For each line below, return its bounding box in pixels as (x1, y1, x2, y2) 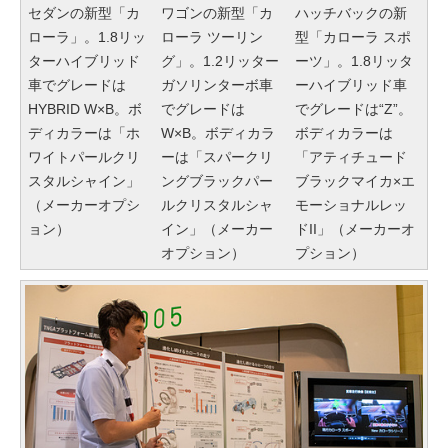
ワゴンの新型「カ (161, 4, 274, 21)
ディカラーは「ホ (28, 124, 140, 141)
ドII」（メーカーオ (294, 220, 415, 237)
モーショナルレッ (294, 196, 407, 213)
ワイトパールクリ (28, 148, 140, 165)
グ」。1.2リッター (161, 52, 280, 69)
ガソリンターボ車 (161, 76, 274, 93)
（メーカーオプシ (28, 196, 140, 213)
